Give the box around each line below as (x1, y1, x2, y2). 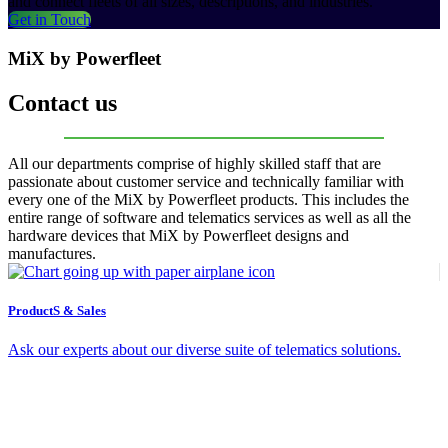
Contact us (8, 89, 117, 116)
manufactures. (8, 244, 96, 262)
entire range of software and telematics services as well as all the (8, 208, 411, 226)
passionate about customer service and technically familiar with (8, 172, 404, 190)
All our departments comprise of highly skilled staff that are (8, 154, 381, 172)
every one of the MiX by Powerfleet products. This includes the (8, 190, 409, 208)
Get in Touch (8, 11, 91, 29)
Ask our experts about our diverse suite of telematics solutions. (8, 341, 401, 358)
